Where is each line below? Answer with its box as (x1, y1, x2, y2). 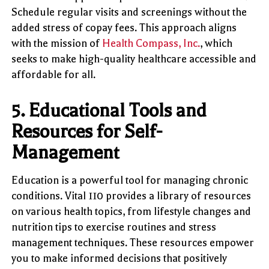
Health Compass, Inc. (102, 37, 201, 49)
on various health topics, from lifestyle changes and (11, 205, 252, 217)
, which (200, 37, 233, 49)
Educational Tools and (29, 99, 207, 121)
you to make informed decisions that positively (11, 252, 228, 264)
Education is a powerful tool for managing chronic (11, 174, 249, 186)
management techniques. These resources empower (11, 236, 255, 249)
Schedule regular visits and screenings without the (11, 5, 247, 18)
